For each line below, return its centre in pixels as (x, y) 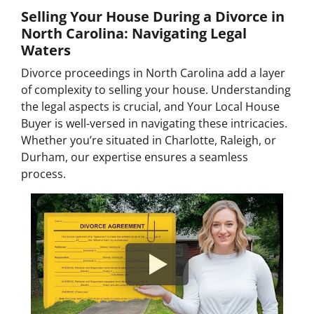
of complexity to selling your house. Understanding (156, 89)
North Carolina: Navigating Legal (134, 33)
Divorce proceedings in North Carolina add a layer (153, 73)
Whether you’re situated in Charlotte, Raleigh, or (149, 140)
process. (43, 173)
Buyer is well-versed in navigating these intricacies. (154, 123)
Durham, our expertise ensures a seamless (135, 157)
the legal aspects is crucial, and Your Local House (150, 106)
